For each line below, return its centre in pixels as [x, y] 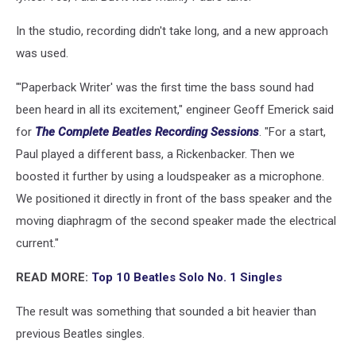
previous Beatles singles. [80, 334]
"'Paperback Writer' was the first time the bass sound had [165, 88]
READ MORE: [54, 278]
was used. [42, 54]
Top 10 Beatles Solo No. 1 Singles [187, 278]
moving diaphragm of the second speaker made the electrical [176, 221]
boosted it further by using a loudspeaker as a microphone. [170, 177]
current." [37, 244]
